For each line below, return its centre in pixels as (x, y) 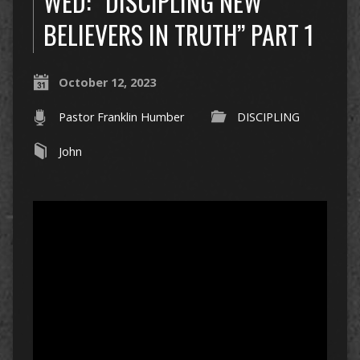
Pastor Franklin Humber (121, 117)
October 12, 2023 (107, 83)
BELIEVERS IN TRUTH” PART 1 (178, 35)
